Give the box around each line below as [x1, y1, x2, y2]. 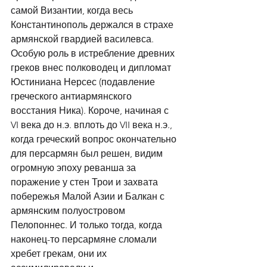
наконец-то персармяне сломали [11, 234, 159, 245]
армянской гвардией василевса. [11, 33, 156, 45]
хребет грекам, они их [11, 248, 109, 259]
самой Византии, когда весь [11, 5, 135, 16]
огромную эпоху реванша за [11, 162, 138, 173]
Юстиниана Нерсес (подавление [11, 76, 157, 88]
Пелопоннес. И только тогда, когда [11, 219, 164, 231]
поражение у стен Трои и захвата [11, 176, 160, 188]
